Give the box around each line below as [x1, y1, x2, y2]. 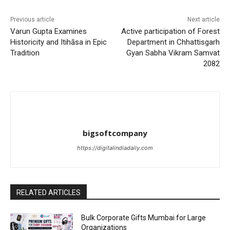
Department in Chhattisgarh [127, 37, 220, 47]
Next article [187, 16, 220, 24]
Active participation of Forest [121, 27, 220, 36]
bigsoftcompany [83, 128, 147, 139]
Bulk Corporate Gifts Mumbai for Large [81, 214, 206, 222]
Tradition [10, 48, 40, 58]
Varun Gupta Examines [10, 27, 87, 36]
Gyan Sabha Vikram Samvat [126, 48, 220, 58]
